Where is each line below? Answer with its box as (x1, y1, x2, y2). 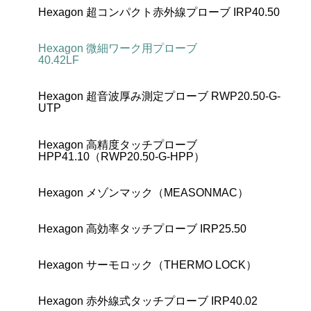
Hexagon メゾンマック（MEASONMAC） (38, 186, 249, 199)
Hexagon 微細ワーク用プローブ (38, 42, 197, 55)
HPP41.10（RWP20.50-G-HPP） (38, 150, 205, 162)
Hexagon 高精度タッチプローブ (38, 138, 197, 151)
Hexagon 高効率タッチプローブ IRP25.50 (38, 223, 246, 235)
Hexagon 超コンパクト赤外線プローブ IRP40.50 (38, 6, 280, 19)
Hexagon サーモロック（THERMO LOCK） (38, 259, 257, 271)
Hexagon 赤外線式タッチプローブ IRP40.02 (38, 295, 258, 308)
